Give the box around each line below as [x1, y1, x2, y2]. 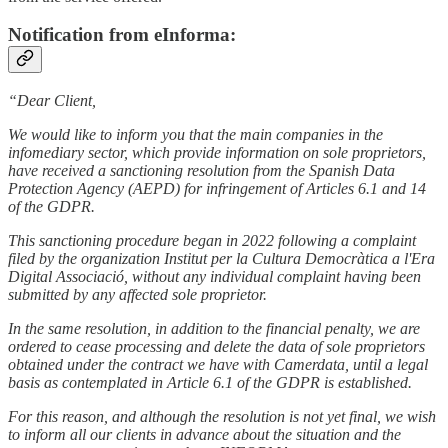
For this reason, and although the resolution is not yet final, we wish [8, 407, 436, 425]
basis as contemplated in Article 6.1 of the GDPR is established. [8, 373, 412, 391]
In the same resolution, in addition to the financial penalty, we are [8, 319, 420, 337]
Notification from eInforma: [8, 24, 236, 46]
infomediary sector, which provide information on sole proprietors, [8, 143, 426, 161]
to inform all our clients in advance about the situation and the [8, 425, 401, 443]
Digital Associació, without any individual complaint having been [8, 267, 421, 285]
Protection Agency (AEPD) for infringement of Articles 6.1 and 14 [8, 179, 426, 197]
